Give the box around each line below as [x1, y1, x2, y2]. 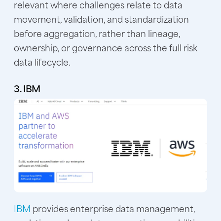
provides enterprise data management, [33, 201, 195, 215]
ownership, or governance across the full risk [14, 40, 197, 55]
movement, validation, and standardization [14, 12, 189, 26]
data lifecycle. [14, 55, 71, 69]
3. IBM [14, 81, 40, 96]
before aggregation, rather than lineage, [14, 26, 180, 40]
